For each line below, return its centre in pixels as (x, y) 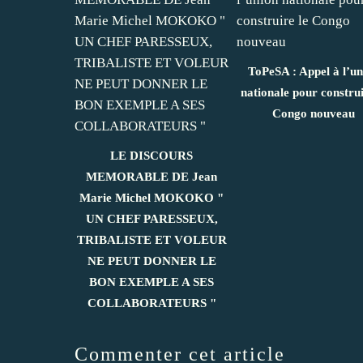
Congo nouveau (314, 113)
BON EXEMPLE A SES (152, 282)
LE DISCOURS (152, 155)
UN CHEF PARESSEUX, (152, 218)
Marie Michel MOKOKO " (152, 197)
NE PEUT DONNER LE (152, 261)
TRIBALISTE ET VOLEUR (152, 239)
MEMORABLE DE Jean (152, 176)
